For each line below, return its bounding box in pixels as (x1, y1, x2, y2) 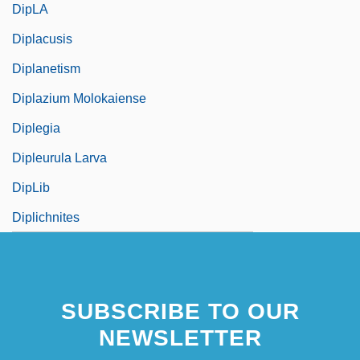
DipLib (12, 180, 50, 194)
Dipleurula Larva (12, 150, 107, 165)
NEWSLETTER (98, 325, 262, 350)
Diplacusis (12, 31, 72, 46)
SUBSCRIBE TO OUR (60, 298, 300, 324)
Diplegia (12, 121, 60, 135)
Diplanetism (12, 61, 80, 76)
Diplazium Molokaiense (12, 91, 146, 105)
